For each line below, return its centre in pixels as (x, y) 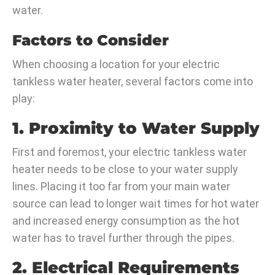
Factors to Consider (91, 41)
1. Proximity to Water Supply (136, 129)
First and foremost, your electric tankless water (130, 152)
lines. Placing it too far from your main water (121, 187)
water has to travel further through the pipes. (123, 238)
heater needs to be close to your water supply (125, 169)
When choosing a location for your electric (116, 64)
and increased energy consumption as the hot (126, 221)
